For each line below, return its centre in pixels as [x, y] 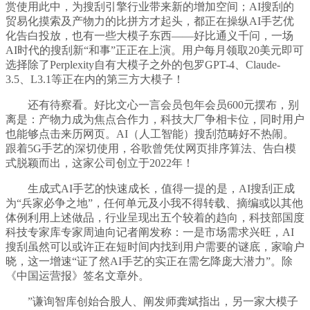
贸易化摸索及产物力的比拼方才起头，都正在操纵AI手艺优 [150, 21]
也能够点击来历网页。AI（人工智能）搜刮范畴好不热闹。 [150, 134]
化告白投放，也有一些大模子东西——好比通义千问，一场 [149, 36]
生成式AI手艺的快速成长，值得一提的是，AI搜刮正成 [150, 189]
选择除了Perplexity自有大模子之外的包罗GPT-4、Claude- [143, 65]
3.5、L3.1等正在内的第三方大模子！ [95, 80]
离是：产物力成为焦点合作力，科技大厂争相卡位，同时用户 [155, 120]
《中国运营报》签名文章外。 [77, 276]
